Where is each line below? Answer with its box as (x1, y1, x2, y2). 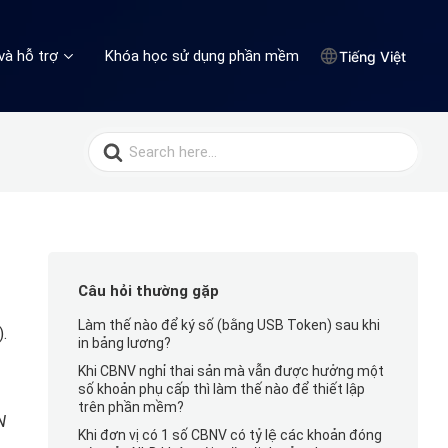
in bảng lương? (77, 335, 171, 351)
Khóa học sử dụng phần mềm (105, 46, 299, 65)
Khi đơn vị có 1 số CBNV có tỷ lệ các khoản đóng (77, 427, 382, 443)
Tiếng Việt (339, 47, 406, 65)
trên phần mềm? (77, 399, 184, 415)
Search (87, 129, 141, 148)
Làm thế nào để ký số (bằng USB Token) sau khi (77, 317, 380, 333)
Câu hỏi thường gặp (77, 282, 219, 300)
